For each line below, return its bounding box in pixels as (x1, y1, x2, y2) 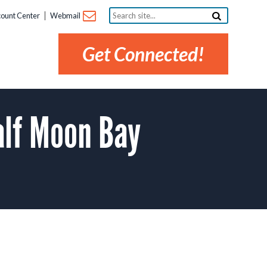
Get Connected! (82, 42, 204, 66)
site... (108, 15, 129, 27)
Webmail (50, 11, 82, 21)
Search (108, 5, 137, 17)
